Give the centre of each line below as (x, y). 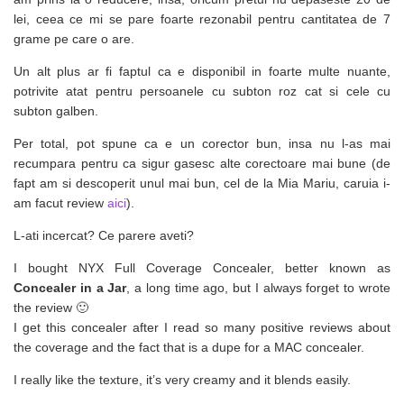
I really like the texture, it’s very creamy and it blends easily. (182, 379)
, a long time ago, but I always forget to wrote (259, 287)
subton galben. (56, 110)
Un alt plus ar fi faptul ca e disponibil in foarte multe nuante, (202, 71)
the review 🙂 (51, 307)
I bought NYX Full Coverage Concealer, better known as (202, 267)
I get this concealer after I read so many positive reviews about (202, 327)
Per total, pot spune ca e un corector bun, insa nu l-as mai (202, 143)
